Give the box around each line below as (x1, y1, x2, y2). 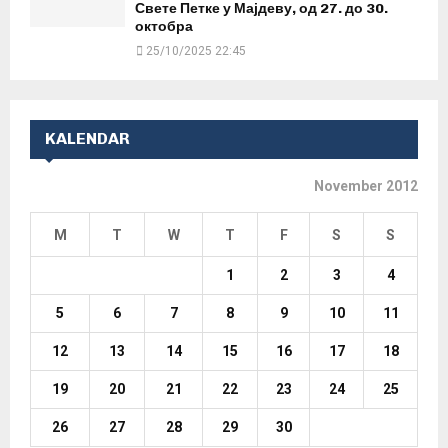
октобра (135, 17, 193, 35)
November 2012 (314, 177, 418, 194)
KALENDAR (45, 128, 130, 148)
